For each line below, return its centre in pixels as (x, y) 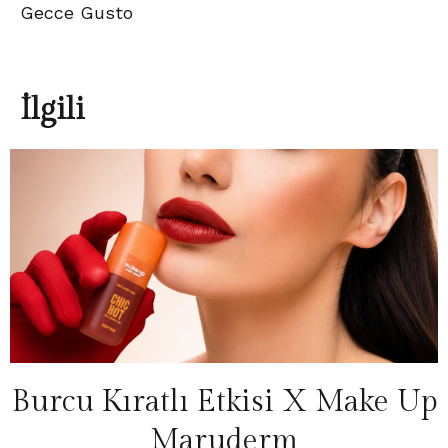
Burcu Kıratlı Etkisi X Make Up (224, 402)
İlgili (52, 110)
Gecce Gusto (76, 13)
